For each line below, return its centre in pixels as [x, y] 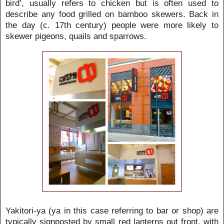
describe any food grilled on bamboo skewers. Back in [112, 14]
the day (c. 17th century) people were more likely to [112, 25]
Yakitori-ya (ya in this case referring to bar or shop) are [112, 210]
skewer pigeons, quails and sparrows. [77, 36]
